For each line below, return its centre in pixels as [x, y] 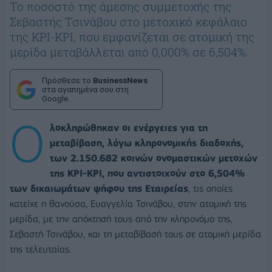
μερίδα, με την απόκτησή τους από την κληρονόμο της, [121, 219]
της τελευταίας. [40, 250]
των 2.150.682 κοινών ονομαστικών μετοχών [154, 158]
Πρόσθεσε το [67, 81]
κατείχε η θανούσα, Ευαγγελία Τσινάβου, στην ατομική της [128, 204]
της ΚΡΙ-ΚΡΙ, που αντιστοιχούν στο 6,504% [147, 174]
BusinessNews [120, 81]
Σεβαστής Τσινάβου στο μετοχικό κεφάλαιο [128, 22]
